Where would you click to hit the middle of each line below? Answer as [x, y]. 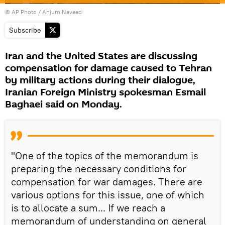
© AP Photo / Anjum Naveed [43, 12]
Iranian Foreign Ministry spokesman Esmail [105, 92]
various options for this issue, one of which [108, 194]
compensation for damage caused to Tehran [108, 68]
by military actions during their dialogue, [100, 80]
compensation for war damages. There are [107, 181]
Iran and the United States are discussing [101, 56]
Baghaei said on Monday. [64, 104]
